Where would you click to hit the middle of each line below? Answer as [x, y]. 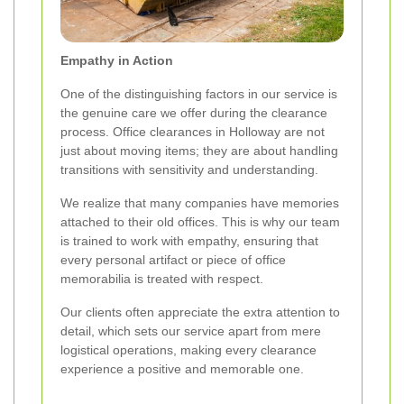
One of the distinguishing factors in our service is [199, 93]
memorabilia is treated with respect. [162, 278]
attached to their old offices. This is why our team [200, 221]
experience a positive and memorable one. [182, 368]
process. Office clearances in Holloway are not [193, 131]
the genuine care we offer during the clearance [194, 112]
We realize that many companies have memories [200, 202]
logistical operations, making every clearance [188, 349]
